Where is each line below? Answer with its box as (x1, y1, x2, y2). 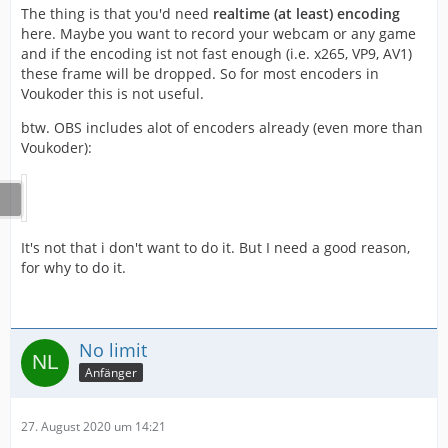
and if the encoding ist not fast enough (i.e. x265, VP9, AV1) (21, 43, 412, 63)
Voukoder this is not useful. (21, 83, 204, 103)
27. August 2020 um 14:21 (21, 417, 166, 435)
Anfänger (85, 364, 137, 382)
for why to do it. (21, 257, 126, 277)
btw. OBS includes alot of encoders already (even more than (21, 117, 423, 137)
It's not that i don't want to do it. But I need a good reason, (21, 237, 410, 257)
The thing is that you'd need (21, 3, 213, 23)
